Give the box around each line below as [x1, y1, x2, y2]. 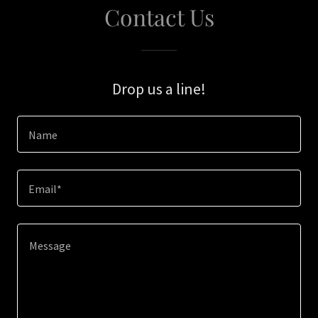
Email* [28, 182, 62, 197]
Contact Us [104, 1, 214, 32]
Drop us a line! [112, 79, 206, 99]
